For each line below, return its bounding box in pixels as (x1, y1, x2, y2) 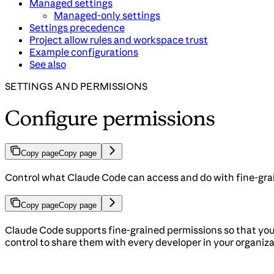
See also (29, 58, 66, 71)
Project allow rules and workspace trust (29, 34, 208, 46)
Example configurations (29, 46, 138, 59)
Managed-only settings (54, 9, 160, 22)
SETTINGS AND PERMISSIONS (5, 80, 148, 93)
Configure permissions (5, 105, 216, 130)
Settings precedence (29, 21, 125, 34)
